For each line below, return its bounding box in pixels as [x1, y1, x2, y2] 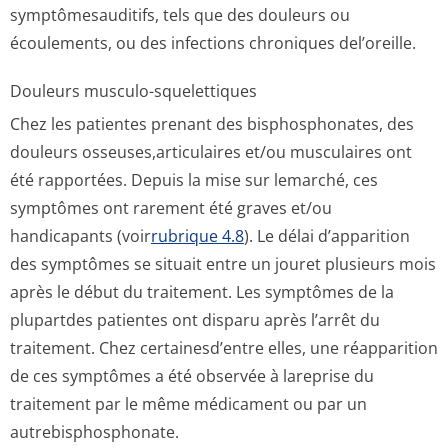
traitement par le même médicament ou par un [10, 393, 367, 415]
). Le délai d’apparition [244, 225, 410, 247]
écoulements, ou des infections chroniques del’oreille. [10, 32, 416, 54]
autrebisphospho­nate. [10, 421, 179, 443]
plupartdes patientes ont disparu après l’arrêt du [10, 309, 380, 331]
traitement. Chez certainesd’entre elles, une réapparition [10, 337, 438, 359]
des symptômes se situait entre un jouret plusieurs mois [10, 253, 436, 275]
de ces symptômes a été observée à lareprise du [10, 365, 374, 387]
